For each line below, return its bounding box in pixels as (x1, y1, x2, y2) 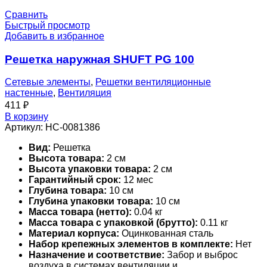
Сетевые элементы (5, 77, 91, 88)
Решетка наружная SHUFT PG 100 (5, 52, 194, 66)
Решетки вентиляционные (95, 77, 211, 88)
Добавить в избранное (5, 30, 104, 41)
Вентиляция (58, 88, 111, 98)
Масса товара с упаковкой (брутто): (29, 218, 198, 228)
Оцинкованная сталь (119, 228, 213, 239)
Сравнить (5, 9, 48, 20)
